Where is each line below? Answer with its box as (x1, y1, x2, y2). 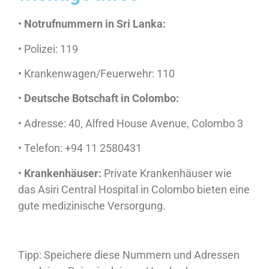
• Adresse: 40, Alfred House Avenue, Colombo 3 (18, 116, 243, 130)
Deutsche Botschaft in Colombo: (24, 92, 179, 105)
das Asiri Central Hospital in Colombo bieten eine (18, 183, 250, 196)
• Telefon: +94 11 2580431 (18, 142, 142, 155)
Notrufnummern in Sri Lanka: (24, 17, 166, 31)
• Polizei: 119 (18, 42, 78, 55)
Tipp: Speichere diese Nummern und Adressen (18, 249, 240, 262)
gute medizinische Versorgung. (18, 199, 166, 212)
